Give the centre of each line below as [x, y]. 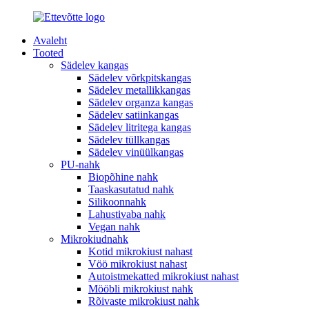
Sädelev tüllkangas [129, 140]
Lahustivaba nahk [127, 214]
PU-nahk [80, 165]
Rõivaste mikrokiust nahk [144, 301]
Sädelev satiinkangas [133, 115]
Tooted [48, 53]
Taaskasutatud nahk [131, 189]
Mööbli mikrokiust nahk [141, 289]
